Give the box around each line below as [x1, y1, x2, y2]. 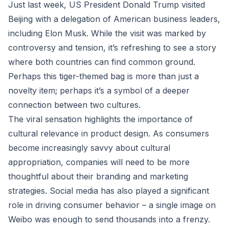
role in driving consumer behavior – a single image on [8, 200, 216, 210]
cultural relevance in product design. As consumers [8, 128, 209, 139]
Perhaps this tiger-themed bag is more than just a [8, 71, 199, 81]
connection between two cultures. [8, 100, 141, 110]
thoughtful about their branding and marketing [8, 171, 188, 181]
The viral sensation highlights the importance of [8, 114, 193, 124]
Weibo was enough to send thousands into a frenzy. [8, 214, 210, 224]
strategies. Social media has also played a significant [8, 186, 209, 196]
